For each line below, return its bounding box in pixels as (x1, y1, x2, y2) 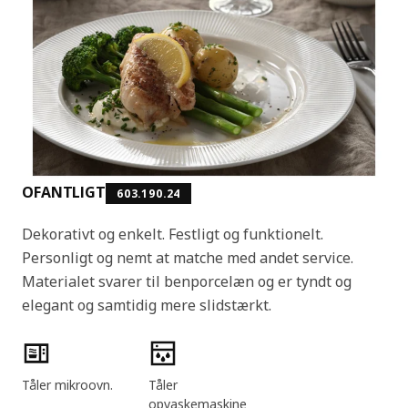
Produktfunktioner (21, 338, 129, 356)
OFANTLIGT (22, 181, 107, 202)
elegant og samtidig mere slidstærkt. (22, 294, 271, 315)
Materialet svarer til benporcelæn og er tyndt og (22, 270, 352, 291)
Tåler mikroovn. (22, 375, 113, 393)
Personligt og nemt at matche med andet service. (22, 247, 353, 268)
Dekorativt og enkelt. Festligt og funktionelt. (22, 223, 323, 244)
